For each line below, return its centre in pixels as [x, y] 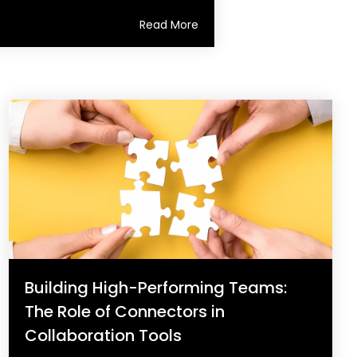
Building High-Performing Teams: [156, 287]
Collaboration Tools [103, 335]
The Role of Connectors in [125, 311]
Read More [169, 24]
